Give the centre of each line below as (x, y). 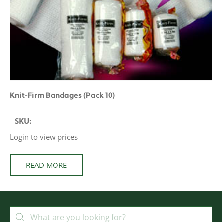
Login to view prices (44, 137)
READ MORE (46, 165)
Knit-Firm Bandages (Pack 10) (62, 95)
